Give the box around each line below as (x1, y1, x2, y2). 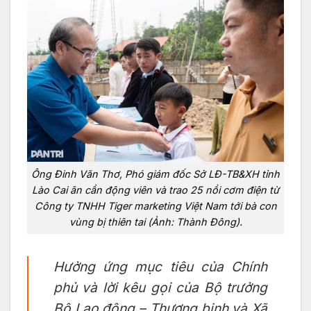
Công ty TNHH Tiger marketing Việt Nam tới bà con (34, 200, 277, 212)
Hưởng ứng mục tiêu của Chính (53, 258, 267, 275)
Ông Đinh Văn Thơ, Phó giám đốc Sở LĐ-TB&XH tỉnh (31, 168, 280, 180)
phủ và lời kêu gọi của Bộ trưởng (53, 278, 267, 296)
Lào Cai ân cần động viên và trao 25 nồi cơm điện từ (32, 184, 279, 196)
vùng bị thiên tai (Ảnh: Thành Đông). (69, 216, 242, 228)
